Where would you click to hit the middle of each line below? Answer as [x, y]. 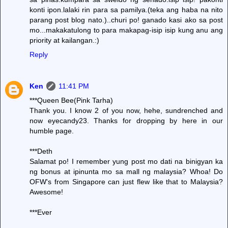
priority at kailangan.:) [64, 40]
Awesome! [46, 192]
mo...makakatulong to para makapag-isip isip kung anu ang [126, 30]
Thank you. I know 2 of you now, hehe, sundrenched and [126, 110]
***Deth [41, 151]
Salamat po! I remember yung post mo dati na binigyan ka [126, 161]
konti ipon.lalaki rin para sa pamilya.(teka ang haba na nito [126, 9]
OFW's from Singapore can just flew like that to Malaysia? [126, 181]
